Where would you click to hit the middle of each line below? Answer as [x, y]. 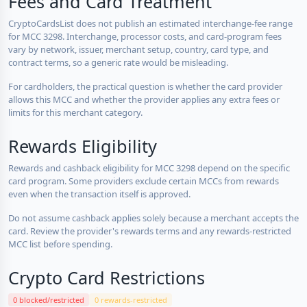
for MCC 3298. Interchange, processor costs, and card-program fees [145, 36]
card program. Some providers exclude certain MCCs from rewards [144, 181]
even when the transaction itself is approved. [99, 194]
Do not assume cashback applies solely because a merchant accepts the [153, 218]
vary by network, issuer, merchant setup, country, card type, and [138, 49]
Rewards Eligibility [83, 146]
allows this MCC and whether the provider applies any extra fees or [144, 99]
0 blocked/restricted [49, 299]
